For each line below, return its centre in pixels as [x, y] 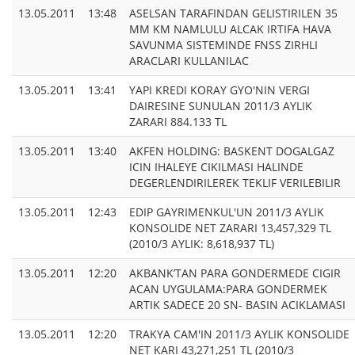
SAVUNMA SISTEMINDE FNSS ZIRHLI [223, 45]
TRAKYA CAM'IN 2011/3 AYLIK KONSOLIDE [239, 334]
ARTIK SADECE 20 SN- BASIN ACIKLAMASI [237, 305]
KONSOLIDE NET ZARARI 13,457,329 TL [230, 228]
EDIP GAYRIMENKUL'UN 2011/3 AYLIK [227, 212]
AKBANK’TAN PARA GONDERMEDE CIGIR [235, 273]
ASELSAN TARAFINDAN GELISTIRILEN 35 [233, 13]
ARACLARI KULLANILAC [189, 61]
